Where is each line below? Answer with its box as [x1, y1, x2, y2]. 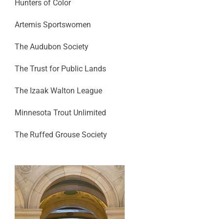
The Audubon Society [14, 42, 88, 51]
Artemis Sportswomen [14, 20, 91, 29]
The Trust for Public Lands [14, 64, 106, 73]
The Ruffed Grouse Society [14, 130, 107, 139]
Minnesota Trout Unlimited [14, 108, 106, 117]
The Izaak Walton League [14, 86, 102, 95]
